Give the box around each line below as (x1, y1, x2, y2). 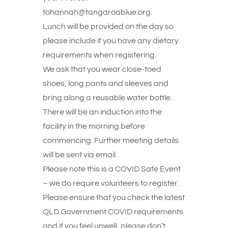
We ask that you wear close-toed (43, 65, 161, 73)
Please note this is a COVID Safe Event (43, 165, 181, 173)
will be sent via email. (43, 151, 117, 159)
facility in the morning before (43, 122, 145, 130)
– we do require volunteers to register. (43, 179, 179, 187)
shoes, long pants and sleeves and (43, 79, 168, 88)
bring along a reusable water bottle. (43, 94, 172, 102)
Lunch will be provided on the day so (43, 22, 174, 31)
